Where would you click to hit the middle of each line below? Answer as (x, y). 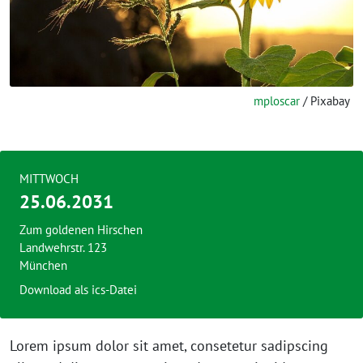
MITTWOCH (49, 179)
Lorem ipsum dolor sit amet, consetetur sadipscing (169, 346)
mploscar (276, 101)
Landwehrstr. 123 (63, 248)
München (43, 266)
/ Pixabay (325, 101)
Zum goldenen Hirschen (81, 230)
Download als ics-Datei (78, 290)
